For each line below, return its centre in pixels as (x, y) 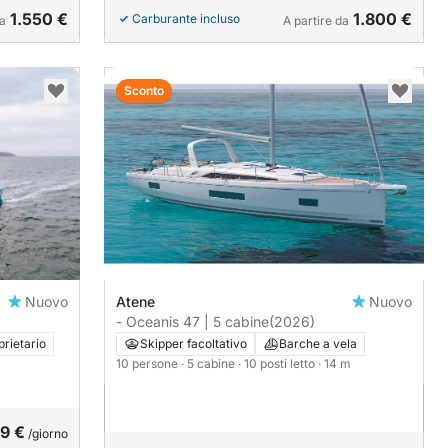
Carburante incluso (186, 18)
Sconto (144, 90)
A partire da (316, 20)
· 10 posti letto (278, 363)
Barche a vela (318, 343)
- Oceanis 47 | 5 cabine (192, 321)
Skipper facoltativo (193, 343)
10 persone (148, 363)
